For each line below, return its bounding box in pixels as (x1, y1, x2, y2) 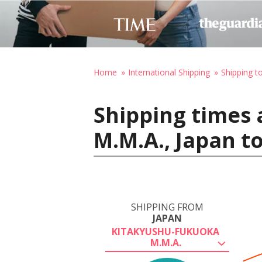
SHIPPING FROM (131, 201, 204, 213)
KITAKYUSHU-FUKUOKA (112, 225, 219, 238)
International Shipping (128, 67, 210, 78)
